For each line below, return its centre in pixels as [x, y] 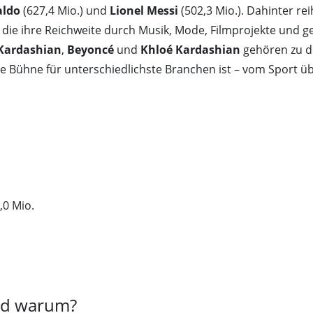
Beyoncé [90, 50]
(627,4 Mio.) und [65, 11]
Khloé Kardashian [190, 50]
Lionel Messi [144, 11]
